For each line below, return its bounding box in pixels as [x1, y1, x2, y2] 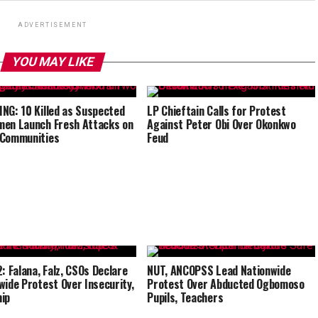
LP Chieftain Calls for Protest [147, 102, 286, 120]
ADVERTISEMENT [17, 21, 88, 29]
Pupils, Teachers [147, 289, 224, 307]
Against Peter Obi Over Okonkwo [147, 116, 296, 133]
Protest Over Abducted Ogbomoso [147, 275, 305, 293]
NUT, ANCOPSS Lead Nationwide [147, 262, 291, 280]
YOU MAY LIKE [9, 55, 96, 70]
